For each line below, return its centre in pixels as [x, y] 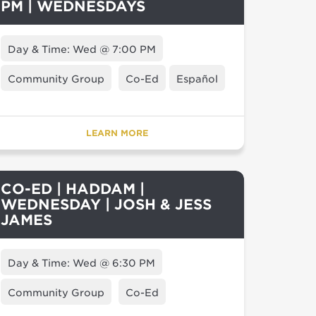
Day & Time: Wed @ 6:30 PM [81, 263]
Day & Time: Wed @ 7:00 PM [82, 49]
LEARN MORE [117, 133]
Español [197, 79]
